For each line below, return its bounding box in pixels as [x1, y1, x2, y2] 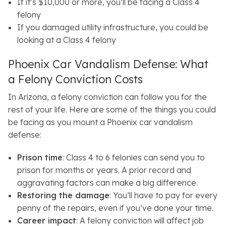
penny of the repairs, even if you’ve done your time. [17, 203, 213, 213]
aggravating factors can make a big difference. [17, 178, 198, 188]
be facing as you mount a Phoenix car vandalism [8, 117, 193, 128]
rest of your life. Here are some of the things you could [8, 104, 216, 115]
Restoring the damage [17, 190, 109, 201]
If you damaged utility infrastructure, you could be [17, 22, 208, 33]
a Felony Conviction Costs [8, 72, 143, 87]
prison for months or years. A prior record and [17, 165, 191, 176]
